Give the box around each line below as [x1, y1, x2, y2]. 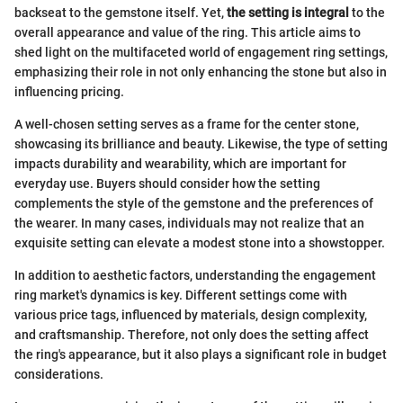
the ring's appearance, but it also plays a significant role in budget [14, 346, 387, 362]
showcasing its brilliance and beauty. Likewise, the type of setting [14, 136, 388, 151]
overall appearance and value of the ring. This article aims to [14, 24, 361, 40]
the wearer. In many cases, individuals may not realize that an [14, 215, 364, 230]
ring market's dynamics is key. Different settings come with [14, 287, 347, 302]
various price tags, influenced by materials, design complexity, [14, 307, 367, 322]
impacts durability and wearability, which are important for [14, 156, 346, 171]
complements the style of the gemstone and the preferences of [14, 195, 373, 210]
